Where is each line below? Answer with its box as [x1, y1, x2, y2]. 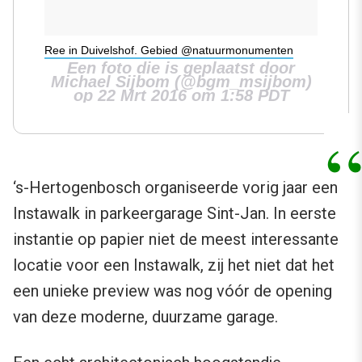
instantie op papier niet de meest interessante [13, 229, 339, 249]
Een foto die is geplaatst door [67, 58, 295, 77]
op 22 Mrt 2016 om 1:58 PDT [73, 86, 289, 104]
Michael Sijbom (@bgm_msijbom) [50, 72, 312, 90]
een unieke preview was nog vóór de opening [13, 280, 332, 301]
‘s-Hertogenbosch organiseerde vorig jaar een [13, 177, 338, 197]
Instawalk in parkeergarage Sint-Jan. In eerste [13, 203, 336, 223]
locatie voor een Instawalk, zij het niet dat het [13, 255, 335, 275]
